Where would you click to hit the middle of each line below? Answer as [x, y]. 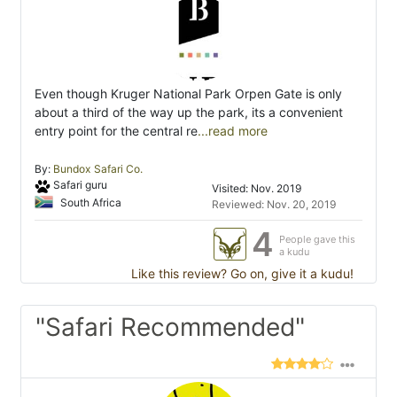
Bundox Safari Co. [98, 169]
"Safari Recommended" [170, 327]
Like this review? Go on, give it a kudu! [241, 274]
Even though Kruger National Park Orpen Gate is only [188, 94]
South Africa [90, 202]
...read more [233, 131]
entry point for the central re [116, 131]
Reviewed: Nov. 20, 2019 [274, 205]
